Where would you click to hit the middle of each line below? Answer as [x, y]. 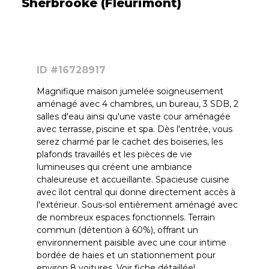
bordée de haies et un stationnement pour [126, 255]
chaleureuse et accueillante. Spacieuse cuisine [133, 180]
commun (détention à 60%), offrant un [117, 230]
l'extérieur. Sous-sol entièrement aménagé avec [137, 205]
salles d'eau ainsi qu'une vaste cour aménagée [134, 117]
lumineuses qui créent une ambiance [114, 167]
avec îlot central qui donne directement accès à [136, 192]
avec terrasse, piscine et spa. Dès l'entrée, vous [134, 129]
